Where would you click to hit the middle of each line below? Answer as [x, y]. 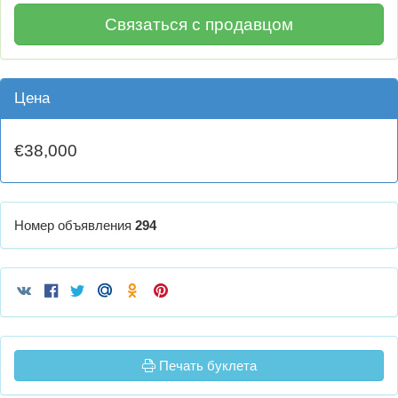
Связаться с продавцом [199, 25]
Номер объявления [75, 226]
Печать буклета [206, 366]
